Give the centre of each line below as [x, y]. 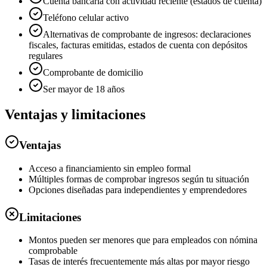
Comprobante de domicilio [93, 73]
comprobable [53, 251]
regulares [46, 56]
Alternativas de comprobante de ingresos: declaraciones [147, 35]
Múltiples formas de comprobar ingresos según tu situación [139, 179]
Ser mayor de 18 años [84, 89]
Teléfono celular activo [86, 18]
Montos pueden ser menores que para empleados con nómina [143, 240]
